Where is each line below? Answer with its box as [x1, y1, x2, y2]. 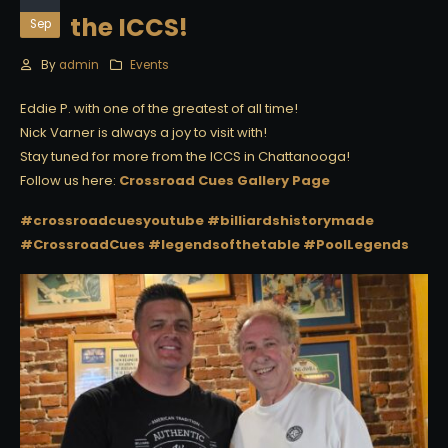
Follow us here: [20, 171, 119, 191]
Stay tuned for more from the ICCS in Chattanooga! [20, 147, 350, 167]
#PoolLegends [303, 235, 409, 255]
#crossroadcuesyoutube [20, 211, 204, 231]
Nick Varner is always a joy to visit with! [20, 123, 267, 143]
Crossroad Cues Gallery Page [119, 171, 330, 191]
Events [130, 57, 170, 74]
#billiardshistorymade [207, 211, 374, 231]
